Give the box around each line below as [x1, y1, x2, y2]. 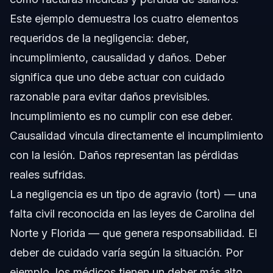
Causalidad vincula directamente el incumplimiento [10, 129, 263, 142]
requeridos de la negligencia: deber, [10, 31, 189, 44]
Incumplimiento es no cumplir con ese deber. [10, 109, 233, 122]
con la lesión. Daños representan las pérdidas [10, 148, 238, 161]
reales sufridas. [10, 168, 86, 181]
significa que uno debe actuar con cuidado [10, 70, 225, 83]
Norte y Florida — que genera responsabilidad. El [10, 226, 257, 239]
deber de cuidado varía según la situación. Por [10, 246, 243, 259]
